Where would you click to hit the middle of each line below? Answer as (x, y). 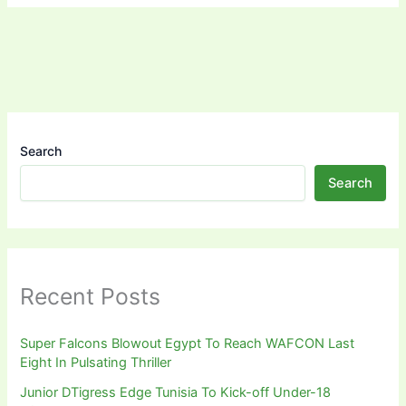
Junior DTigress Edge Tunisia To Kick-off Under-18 (176, 393)
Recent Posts (91, 296)
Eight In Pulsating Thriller (96, 363)
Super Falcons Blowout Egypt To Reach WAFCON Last (188, 344)
